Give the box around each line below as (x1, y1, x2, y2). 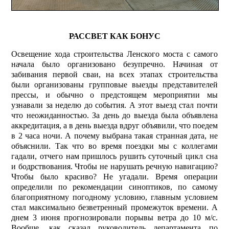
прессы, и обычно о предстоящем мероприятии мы (11, 90, 218, 99)
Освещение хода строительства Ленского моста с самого (11, 49, 218, 58)
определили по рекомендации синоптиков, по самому (11, 182, 218, 191)
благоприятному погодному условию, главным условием (11, 192, 218, 201)
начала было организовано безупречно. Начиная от (11, 59, 218, 68)
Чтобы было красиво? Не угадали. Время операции (11, 172, 218, 181)
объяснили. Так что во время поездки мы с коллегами (11, 141, 218, 150)
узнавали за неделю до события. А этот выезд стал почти (11, 100, 218, 109)
